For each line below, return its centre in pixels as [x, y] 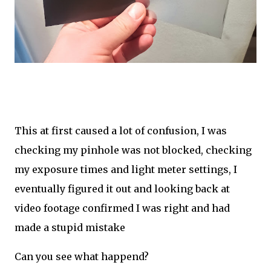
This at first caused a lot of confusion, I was [121, 131]
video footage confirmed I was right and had [122, 208]
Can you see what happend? [82, 256]
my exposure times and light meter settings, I [126, 169]
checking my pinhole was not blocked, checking [133, 150]
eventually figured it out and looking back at [122, 189]
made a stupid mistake [71, 227]
